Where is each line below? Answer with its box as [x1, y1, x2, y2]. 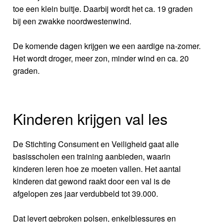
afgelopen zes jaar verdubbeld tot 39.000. [13, 187, 159, 199]
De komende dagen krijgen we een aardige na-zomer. [13, 40, 201, 52]
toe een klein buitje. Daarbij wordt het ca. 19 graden [13, 2, 193, 14]
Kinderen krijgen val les [13, 107, 168, 129]
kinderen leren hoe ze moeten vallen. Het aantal [13, 163, 181, 174]
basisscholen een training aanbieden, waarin [13, 150, 171, 162]
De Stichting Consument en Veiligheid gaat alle [13, 138, 179, 150]
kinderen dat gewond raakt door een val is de [13, 175, 171, 187]
